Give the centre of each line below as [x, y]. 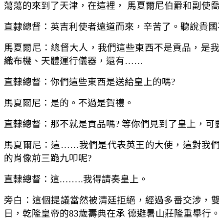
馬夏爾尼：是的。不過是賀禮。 [69, 103]
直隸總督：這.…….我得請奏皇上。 [76, 179]
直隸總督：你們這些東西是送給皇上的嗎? [89, 82]
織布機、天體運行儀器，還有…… [74, 61]
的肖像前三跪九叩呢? [48, 158]
